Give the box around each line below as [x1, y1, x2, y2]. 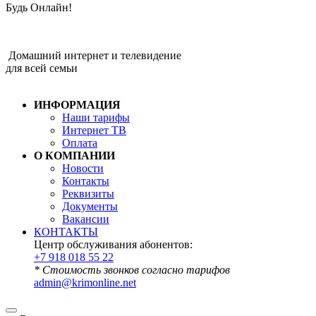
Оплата [62, 136, 97, 149]
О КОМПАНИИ [34, 149, 115, 162]
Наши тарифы [62, 111, 130, 123]
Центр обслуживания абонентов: [34, 238, 193, 250]
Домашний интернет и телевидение [8, 49, 181, 61]
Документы [62, 200, 118, 212]
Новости [62, 162, 104, 174]
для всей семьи [6, 61, 78, 74]
